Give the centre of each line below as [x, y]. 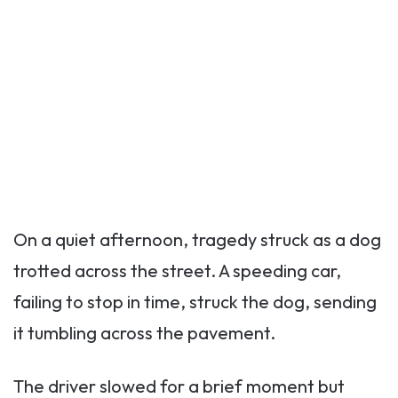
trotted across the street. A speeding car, [177, 271]
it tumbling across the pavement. [144, 333]
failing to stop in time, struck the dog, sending [195, 302]
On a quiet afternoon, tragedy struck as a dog [197, 239]
